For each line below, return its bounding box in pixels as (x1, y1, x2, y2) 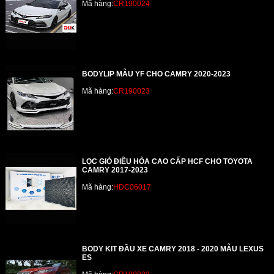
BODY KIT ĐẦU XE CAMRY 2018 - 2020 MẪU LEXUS (82, 244, 264, 253)
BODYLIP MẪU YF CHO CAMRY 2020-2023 (82, 69, 231, 78)
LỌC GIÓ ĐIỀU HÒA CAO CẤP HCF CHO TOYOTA (82, 157, 253, 166)
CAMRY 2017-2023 (82, 165, 149, 174)
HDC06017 (113, 183, 152, 192)
